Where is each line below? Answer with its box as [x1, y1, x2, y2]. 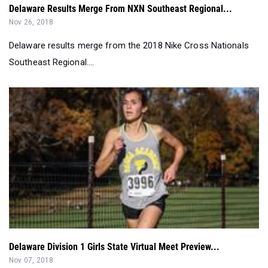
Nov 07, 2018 [9, 256, 54, 265]
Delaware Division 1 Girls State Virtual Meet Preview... [9, 241, 220, 253]
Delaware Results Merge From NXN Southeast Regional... [9, 3, 232, 15]
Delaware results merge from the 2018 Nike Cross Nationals [9, 40, 249, 51]
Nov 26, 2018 [9, 18, 54, 27]
